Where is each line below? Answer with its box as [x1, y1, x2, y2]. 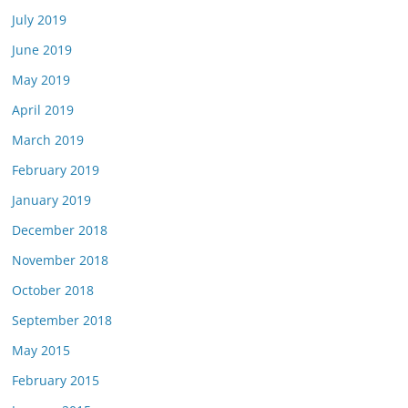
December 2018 [12, 221, 107, 239]
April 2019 [12, 101, 74, 118]
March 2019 [12, 131, 84, 148]
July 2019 [12, 11, 66, 28]
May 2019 [12, 71, 70, 88]
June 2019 [12, 41, 72, 58]
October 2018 [12, 281, 94, 299]
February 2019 [12, 161, 99, 178]
